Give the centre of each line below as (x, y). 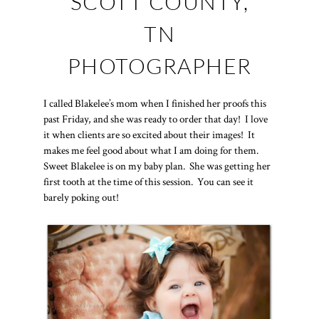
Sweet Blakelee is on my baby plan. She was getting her (157, 167)
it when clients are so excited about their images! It (149, 135)
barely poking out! (81, 198)
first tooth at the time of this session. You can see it (148, 182)
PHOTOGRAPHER (159, 66)
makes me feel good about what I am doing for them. (152, 151)
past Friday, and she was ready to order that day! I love (155, 120)
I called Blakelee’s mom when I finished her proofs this (155, 104)
